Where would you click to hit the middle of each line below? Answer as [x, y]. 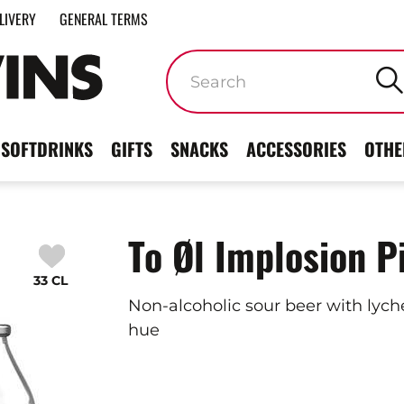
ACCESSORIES [296, 149]
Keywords [192, 61]
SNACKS [199, 149]
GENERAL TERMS [104, 19]
